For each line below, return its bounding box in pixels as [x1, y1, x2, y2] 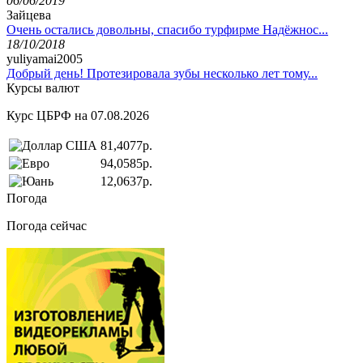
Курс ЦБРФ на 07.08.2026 [6, 108, 149, 122]
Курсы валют [6, 80, 79, 95]
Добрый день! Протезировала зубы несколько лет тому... [6, 66, 318, 80]
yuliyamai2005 [6, 51, 83, 66]
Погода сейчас [6, 218, 87, 233]
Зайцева [6, 7, 51, 22]
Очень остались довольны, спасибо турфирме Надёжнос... [6, 22, 328, 36]
